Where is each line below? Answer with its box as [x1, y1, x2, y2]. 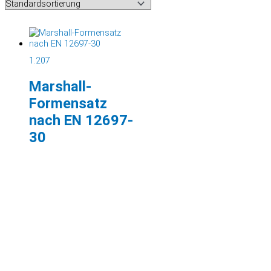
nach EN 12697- [29, 111, 133, 129]
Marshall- [29, 77, 91, 95]
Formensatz [29, 94, 107, 112]
